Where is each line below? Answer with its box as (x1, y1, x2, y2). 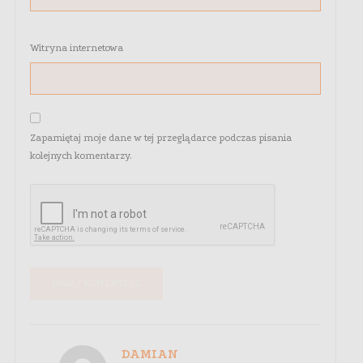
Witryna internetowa (30, 42, 123, 54)
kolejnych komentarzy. (30, 150, 132, 162)
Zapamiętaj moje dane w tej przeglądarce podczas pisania (30, 132, 292, 144)
